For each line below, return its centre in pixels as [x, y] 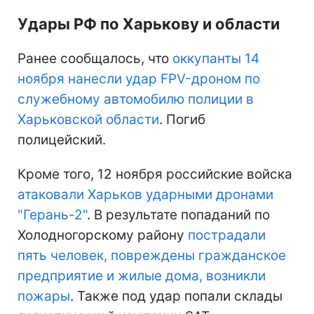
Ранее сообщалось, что [95, 59]
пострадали [227, 235]
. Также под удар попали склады [176, 296]
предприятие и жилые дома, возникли [142, 276]
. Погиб [182, 120]
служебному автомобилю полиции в [136, 100]
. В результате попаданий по [178, 215]
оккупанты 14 [216, 59]
